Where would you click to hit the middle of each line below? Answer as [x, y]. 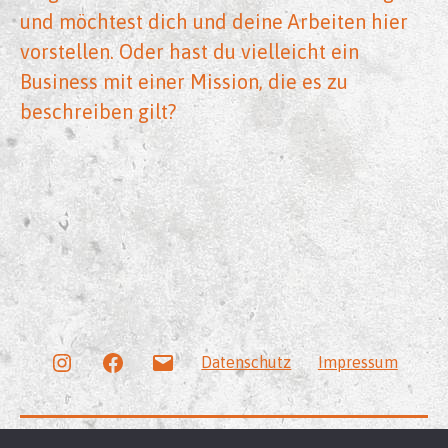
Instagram [109, 360]
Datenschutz [246, 361]
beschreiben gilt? [98, 112]
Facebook [158, 360]
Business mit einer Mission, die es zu [184, 82]
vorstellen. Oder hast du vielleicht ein [189, 52]
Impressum [357, 361]
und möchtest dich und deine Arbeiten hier [214, 22]
